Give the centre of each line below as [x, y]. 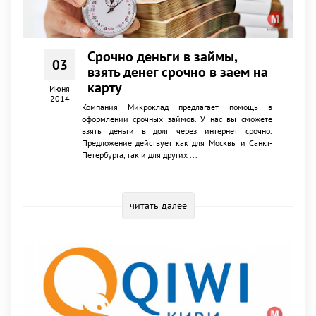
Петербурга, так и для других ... [139, 155]
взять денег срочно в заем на [178, 72]
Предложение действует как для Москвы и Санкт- [177, 143]
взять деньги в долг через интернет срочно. [177, 131]
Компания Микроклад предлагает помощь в [177, 107]
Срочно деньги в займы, [163, 57]
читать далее [158, 206]
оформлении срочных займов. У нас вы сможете [177, 119]
